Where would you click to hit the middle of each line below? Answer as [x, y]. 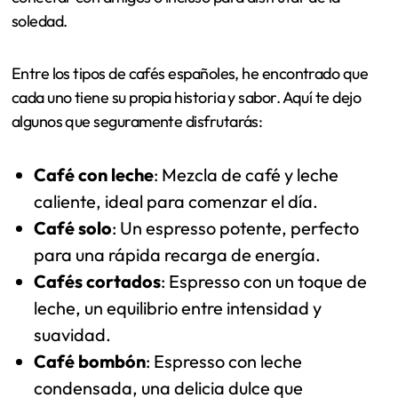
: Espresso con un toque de [264, 281]
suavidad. [73, 334]
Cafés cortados [98, 281]
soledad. [39, 20]
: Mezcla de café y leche [247, 174]
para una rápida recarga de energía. [178, 254]
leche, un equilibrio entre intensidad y [178, 307]
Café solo [73, 227]
